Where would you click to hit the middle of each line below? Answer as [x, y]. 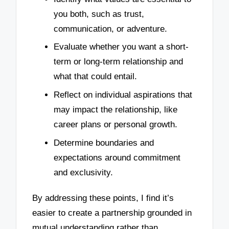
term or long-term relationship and [118, 62]
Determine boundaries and [104, 143]
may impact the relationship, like [116, 110]
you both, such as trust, [99, 14]
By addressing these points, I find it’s [103, 198]
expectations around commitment [117, 157]
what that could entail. [95, 77]
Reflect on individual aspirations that [123, 95]
